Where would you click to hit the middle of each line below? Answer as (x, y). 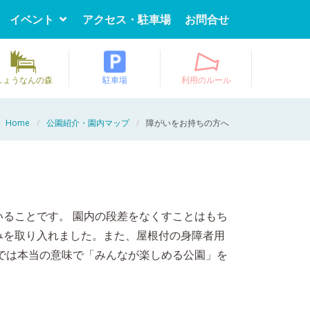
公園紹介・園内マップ (88, 123)
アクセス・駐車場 (127, 19)
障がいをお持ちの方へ (188, 123)
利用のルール (206, 80)
